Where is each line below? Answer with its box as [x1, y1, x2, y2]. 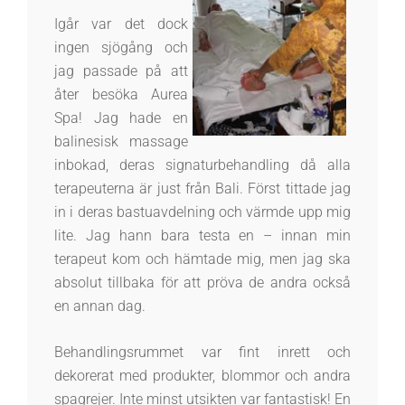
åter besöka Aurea [54, 86, 188, 104]
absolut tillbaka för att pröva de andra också [54, 274, 351, 292]
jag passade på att [54, 62, 188, 80]
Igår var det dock [54, 15, 188, 33]
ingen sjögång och [54, 39, 188, 57]
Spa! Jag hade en [54, 109, 188, 127]
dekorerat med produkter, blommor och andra [54, 367, 351, 385]
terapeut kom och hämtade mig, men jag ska [54, 250, 351, 268]
